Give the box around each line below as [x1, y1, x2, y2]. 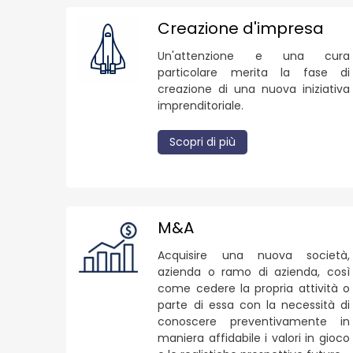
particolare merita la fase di [158, 64, 350, 80]
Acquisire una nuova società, [158, 247, 350, 263]
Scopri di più [169, 133, 236, 150]
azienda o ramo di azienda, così [158, 263, 350, 280]
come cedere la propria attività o [158, 280, 350, 296]
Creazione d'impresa [158, 17, 325, 39]
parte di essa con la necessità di [158, 296, 350, 313]
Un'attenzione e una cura [158, 47, 350, 64]
